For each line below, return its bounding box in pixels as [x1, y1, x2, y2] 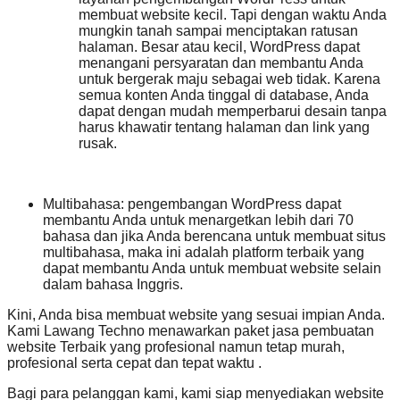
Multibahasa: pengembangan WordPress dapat [43, 196, 341, 212]
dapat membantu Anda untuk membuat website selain [43, 261, 381, 277]
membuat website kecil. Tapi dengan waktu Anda [79, 7, 387, 23]
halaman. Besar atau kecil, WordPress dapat [79, 39, 360, 55]
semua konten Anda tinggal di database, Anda [79, 87, 369, 104]
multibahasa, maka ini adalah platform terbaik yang [43, 245, 364, 261]
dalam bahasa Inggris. [43, 277, 183, 293]
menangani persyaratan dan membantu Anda [79, 55, 363, 71]
